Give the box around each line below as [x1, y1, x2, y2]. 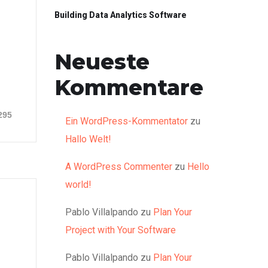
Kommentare [54, 74, 203, 100]
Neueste [54, 48, 150, 75]
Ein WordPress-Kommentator [65, 115, 188, 127]
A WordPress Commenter [65, 161, 172, 172]
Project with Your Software [65, 224, 176, 236]
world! [65, 179, 92, 190]
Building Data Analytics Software [54, 10, 187, 20]
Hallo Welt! [65, 133, 111, 145]
